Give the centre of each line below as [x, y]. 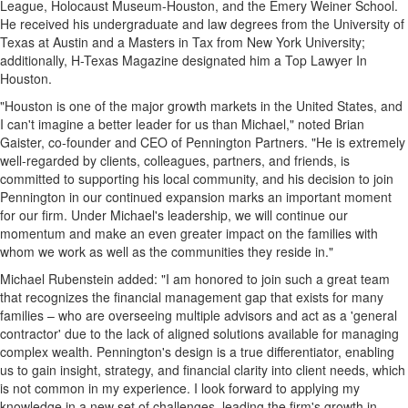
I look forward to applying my [277, 388]
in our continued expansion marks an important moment [229, 197]
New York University [304, 42]
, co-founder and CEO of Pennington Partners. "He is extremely [223, 142]
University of [369, 24]
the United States [324, 106]
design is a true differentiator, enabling [283, 352]
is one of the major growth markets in [163, 106]
